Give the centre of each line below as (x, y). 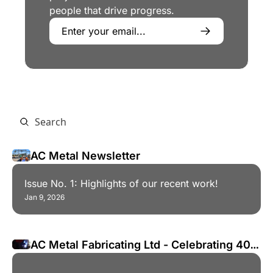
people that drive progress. (112, 10)
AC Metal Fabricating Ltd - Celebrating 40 (140, 244)
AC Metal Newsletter (85, 155)
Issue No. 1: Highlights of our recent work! (121, 183)
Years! (47, 261)
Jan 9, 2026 (44, 197)
